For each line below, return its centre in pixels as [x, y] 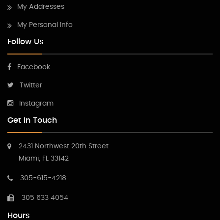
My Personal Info [45, 25]
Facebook [34, 67]
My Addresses [41, 7]
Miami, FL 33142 [44, 158]
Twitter [31, 85]
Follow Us [26, 41]
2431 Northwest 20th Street [64, 146]
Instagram [36, 103]
